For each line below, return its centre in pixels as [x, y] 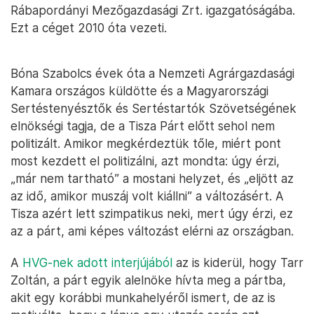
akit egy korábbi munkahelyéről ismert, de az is [143, 298]
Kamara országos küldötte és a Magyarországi [139, 91]
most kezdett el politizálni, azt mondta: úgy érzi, [145, 161]
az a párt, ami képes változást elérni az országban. [152, 231]
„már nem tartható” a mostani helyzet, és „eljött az [152, 179]
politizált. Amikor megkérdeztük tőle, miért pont [146, 144]
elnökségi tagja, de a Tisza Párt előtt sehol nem [143, 126]
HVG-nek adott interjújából [97, 263]
